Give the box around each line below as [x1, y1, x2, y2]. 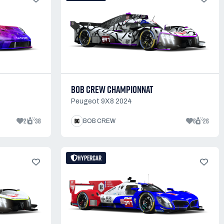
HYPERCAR [77, 152, 102, 163]
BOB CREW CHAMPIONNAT [71, 82, 153, 96]
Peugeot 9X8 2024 [71, 97, 132, 105]
